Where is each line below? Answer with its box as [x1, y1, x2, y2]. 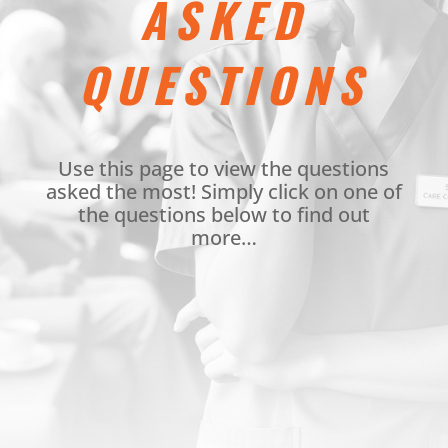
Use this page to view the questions [58, 155, 390, 182]
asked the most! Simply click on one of [45, 178, 402, 205]
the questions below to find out [77, 201, 370, 228]
